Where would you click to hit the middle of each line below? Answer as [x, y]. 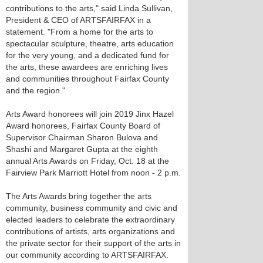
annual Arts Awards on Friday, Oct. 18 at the [87, 161]
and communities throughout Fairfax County [87, 79]
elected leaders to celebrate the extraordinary [90, 220]
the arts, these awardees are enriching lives [87, 67]
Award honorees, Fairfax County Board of [83, 126]
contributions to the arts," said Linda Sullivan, [89, 8]
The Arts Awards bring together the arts [79, 196]
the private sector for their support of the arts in [93, 243]
